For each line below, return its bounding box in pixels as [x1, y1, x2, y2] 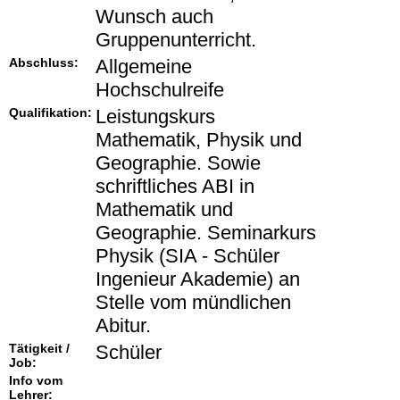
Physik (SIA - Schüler [96, 245, 279, 268]
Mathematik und [96, 198, 233, 221]
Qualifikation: [9, 105, 92, 121]
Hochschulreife [96, 79, 224, 102]
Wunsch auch [96, 5, 213, 29]
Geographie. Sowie [96, 152, 261, 175]
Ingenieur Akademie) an [96, 268, 300, 291]
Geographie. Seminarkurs [96, 221, 316, 245]
